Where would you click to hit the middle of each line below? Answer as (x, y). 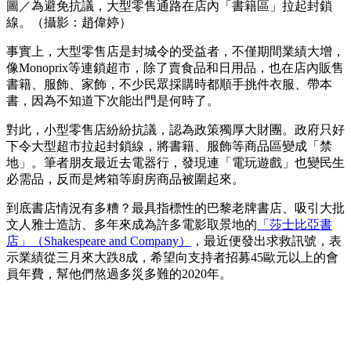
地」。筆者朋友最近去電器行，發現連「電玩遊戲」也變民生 (175, 163)
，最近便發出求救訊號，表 (266, 241)
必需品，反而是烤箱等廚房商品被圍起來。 (125, 179)
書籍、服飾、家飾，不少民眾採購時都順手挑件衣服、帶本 (169, 85)
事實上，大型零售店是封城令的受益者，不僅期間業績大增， (175, 52)
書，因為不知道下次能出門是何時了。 (113, 101)
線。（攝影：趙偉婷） (69, 23)
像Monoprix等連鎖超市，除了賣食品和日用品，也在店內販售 (175, 68)
